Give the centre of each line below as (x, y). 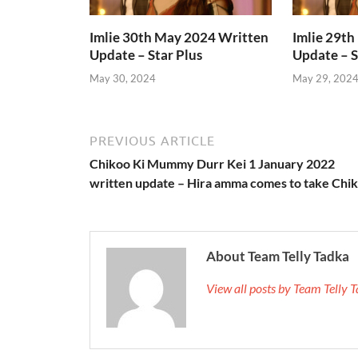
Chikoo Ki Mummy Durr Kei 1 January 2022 (212, 163)
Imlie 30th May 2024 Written (179, 38)
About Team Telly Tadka (278, 256)
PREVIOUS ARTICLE (152, 140)
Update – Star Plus (146, 55)
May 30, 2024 (123, 78)
